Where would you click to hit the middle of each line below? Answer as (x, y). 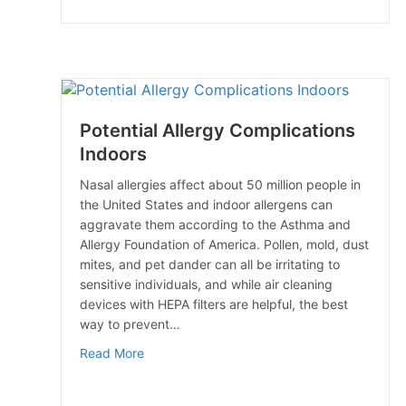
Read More (112, 353)
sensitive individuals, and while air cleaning (206, 284)
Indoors (113, 154)
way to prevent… (130, 324)
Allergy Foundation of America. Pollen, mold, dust (224, 244)
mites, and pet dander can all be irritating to (210, 264)
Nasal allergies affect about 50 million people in (220, 184)
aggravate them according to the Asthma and (215, 224)
